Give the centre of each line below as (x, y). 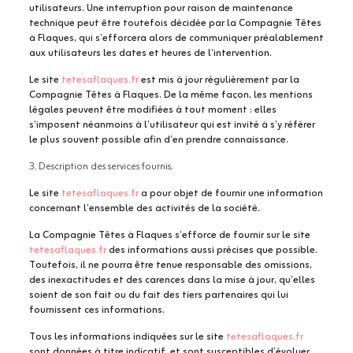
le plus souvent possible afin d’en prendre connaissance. (158, 140)
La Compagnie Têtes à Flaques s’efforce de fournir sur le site (169, 235)
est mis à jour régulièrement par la (219, 80)
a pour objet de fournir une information (230, 193)
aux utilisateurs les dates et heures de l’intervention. (150, 53)
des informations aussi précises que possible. (212, 250)
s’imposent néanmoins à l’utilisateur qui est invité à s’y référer (172, 125)
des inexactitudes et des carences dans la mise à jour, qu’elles (172, 280)
